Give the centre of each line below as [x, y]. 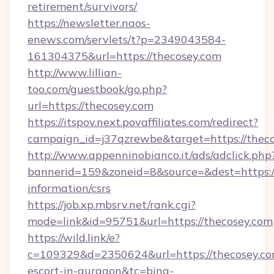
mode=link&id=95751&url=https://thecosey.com [150, 221]
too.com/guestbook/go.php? [97, 89]
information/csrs [69, 188]
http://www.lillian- [75, 72]
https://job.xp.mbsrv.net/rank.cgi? [112, 205]
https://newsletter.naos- [89, 23]
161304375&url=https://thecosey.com [124, 56]
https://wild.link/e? [74, 238]
